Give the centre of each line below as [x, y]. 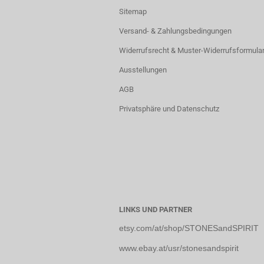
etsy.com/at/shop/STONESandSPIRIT [189, 228]
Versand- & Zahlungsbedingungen [175, 31]
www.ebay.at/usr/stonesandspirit [179, 248]
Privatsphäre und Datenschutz [169, 109]
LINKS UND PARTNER [156, 210]
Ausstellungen [143, 70]
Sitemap [133, 12]
